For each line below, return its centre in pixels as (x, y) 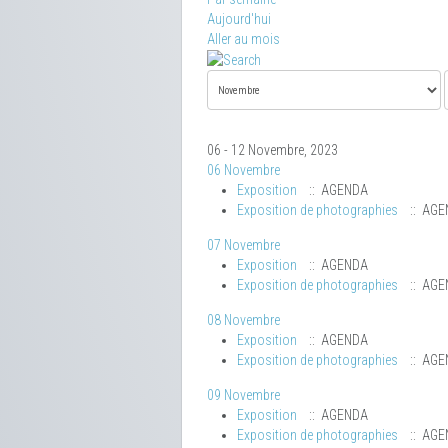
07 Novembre (243, 245)
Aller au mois (243, 39)
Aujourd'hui (239, 19)
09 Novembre (243, 395)
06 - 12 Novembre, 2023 (272, 150)
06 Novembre (243, 170)
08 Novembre (243, 320)
